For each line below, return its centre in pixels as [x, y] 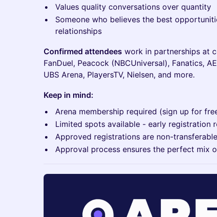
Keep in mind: [69, 95]
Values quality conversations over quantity [133, 7]
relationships [78, 31]
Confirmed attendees [83, 52]
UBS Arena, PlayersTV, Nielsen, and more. [119, 75]
